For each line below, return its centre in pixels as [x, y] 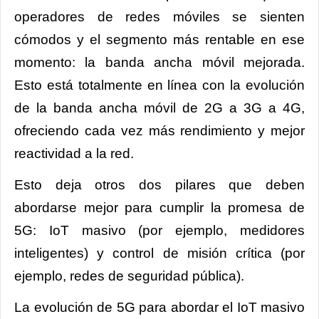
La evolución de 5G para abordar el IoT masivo [159, 308]
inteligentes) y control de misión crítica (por [159, 253]
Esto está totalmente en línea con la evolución [159, 85]
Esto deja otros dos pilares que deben [159, 185]
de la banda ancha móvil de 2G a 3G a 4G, [159, 108]
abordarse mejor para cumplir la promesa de [159, 208]
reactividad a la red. [78, 154]
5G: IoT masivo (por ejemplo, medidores [159, 231]
